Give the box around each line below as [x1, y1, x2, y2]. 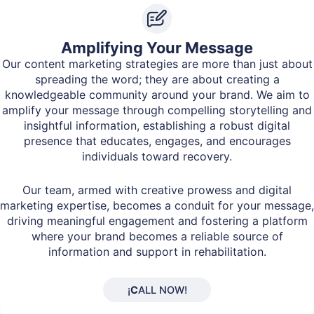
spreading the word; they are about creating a [34, 71, 280, 86]
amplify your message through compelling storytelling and [2, 102, 312, 117]
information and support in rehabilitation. [48, 244, 266, 259]
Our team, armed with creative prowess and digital [22, 182, 292, 197]
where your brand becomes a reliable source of [31, 228, 283, 243]
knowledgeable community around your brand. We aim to [4, 87, 310, 102]
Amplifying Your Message [61, 38, 253, 57]
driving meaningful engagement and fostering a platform [6, 213, 308, 228]
